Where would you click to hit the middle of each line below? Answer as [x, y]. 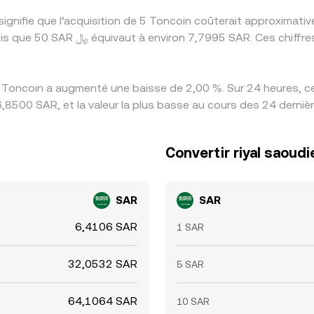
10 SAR [193, 301]
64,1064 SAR [103, 301]
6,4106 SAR [106, 227]
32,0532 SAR [103, 264]
